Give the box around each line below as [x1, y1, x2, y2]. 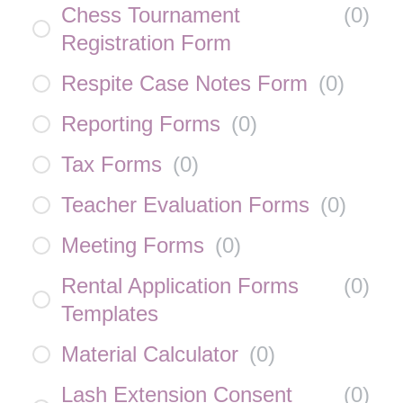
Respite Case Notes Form [61, 71, 308, 95]
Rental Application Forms [61, 273, 299, 298]
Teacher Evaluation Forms [61, 193, 309, 217]
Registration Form [61, 31, 231, 55]
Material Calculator [61, 342, 238, 366]
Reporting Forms [61, 112, 220, 136]
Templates [61, 301, 158, 326]
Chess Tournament [61, 3, 240, 27]
